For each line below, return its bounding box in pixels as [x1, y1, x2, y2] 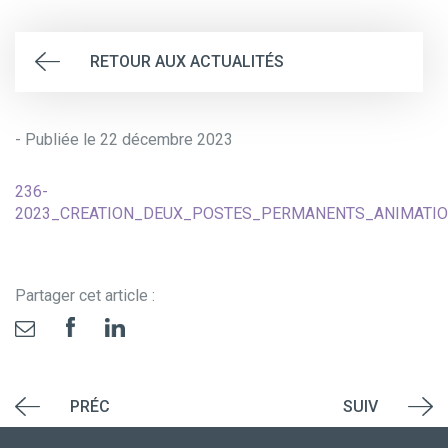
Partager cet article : [15, 286, 155, 305]
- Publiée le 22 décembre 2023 [15, 130, 233, 149]
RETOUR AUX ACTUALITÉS [90, 52, 284, 71]
